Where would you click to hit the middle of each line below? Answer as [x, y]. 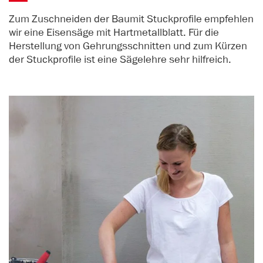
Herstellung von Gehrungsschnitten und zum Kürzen [128, 46]
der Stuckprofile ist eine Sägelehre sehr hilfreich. [120, 60]
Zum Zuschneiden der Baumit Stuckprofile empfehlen [131, 19]
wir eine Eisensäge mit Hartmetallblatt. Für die [114, 33]
